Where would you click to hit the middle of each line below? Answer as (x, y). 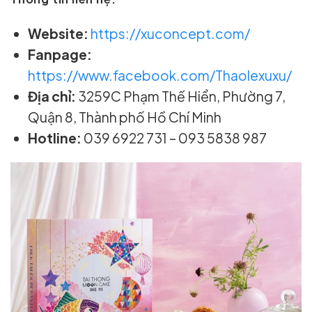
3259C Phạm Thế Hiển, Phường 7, (181, 96)
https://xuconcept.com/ (171, 34)
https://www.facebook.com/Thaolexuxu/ (160, 76)
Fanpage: (60, 55)
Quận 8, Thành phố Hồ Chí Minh (125, 117)
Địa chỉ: (52, 96)
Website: (58, 34)
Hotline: (55, 138)
